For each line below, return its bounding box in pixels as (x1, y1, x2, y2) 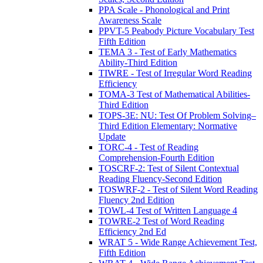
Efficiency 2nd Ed (99, 226, 166, 237)
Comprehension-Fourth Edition (99, 152, 214, 163)
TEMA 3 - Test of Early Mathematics (99, 46, 237, 57)
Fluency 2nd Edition (99, 194, 174, 205)
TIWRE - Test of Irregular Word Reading (99, 68, 252, 78)
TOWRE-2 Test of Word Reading (99, 215, 224, 226)
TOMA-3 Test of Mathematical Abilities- (99, 89, 250, 99)
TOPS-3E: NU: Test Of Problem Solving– (99, 110, 256, 120)
